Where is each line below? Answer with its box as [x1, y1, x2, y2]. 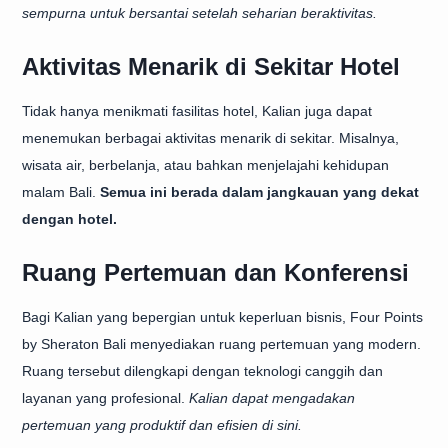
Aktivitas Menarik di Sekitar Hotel [22, 53, 400, 80]
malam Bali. [22, 184, 100, 200]
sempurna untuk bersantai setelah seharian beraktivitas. [22, 5, 377, 21]
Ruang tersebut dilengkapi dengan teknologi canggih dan [22, 363, 383, 379]
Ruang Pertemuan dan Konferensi [22, 259, 409, 286]
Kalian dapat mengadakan [189, 390, 355, 406]
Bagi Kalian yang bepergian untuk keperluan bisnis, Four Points [22, 309, 423, 325]
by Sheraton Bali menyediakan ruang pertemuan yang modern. [22, 336, 421, 352]
